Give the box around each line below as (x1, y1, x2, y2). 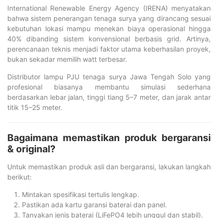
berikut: (7, 173, 32, 181)
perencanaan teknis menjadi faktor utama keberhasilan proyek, (7, 45, 211, 53)
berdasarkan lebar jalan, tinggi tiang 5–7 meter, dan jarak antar (7, 93, 211, 101)
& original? (7, 143, 55, 155)
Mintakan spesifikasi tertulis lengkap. (22, 190, 139, 199)
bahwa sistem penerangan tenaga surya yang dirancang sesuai (7, 14, 211, 22)
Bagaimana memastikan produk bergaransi (7, 132, 211, 144)
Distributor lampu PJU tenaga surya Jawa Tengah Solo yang (7, 73, 211, 81)
